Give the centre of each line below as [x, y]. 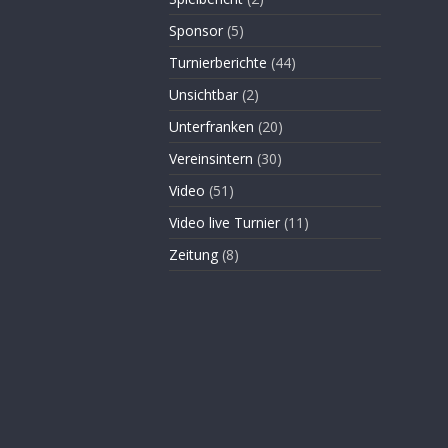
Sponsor [195, 30]
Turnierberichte [217, 62]
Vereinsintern [210, 158]
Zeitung [193, 254]
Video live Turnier [224, 222]
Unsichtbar [203, 94]
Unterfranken [211, 126]
